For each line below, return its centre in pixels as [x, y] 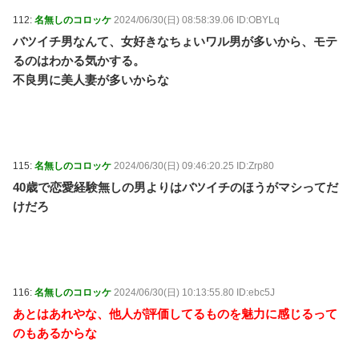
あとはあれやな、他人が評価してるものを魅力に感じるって [175, 313]
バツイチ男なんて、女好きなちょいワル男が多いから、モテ [175, 41]
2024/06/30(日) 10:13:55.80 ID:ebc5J [194, 292]
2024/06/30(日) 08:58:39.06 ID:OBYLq [197, 20]
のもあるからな [55, 333]
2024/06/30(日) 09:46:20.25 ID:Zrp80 [194, 165]
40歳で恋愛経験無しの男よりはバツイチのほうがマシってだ [175, 187]
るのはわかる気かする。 [79, 60]
